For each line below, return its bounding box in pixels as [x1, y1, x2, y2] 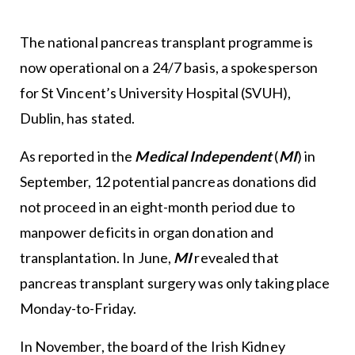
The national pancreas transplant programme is [19, 33, 314, 52]
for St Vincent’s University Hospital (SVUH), [19, 84, 291, 102]
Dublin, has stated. [19, 109, 136, 128]
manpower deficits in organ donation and [19, 223, 274, 242]
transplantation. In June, [19, 249, 174, 267]
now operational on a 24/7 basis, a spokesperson [19, 59, 319, 77]
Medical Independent [132, 147, 275, 166]
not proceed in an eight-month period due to [19, 198, 295, 216]
